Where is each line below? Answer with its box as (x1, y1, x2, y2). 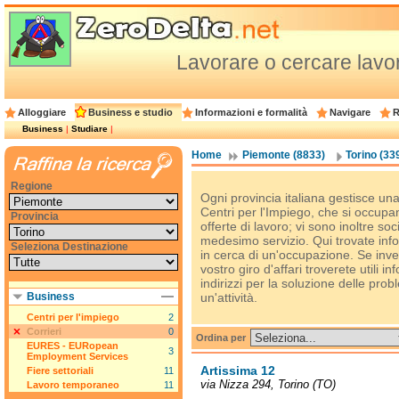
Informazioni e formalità (195, 107, 307, 118)
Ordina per (196, 332, 248, 344)
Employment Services (27, 351, 128, 362)
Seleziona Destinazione (11, 240, 128, 253)
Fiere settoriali (27, 365, 94, 376)
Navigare (330, 107, 370, 118)
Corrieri (27, 326, 61, 337)
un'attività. (200, 290, 257, 305)
